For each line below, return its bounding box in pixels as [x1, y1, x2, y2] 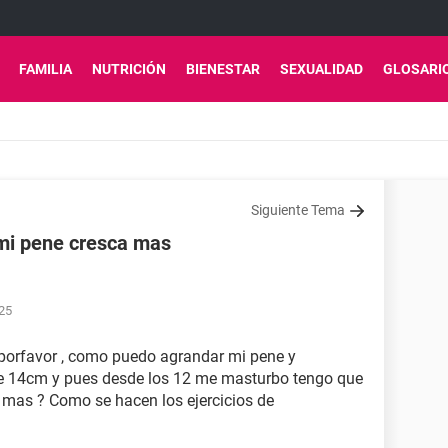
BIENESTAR [186, 61, 260, 77]
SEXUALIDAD [280, 61, 363, 77]
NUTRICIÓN [92, 61, 166, 77]
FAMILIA [19, 61, 72, 77]
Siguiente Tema [251, 202, 345, 218]
